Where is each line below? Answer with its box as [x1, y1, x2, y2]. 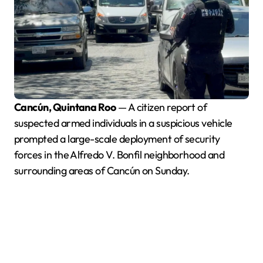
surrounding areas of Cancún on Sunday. [14, 164, 190, 178]
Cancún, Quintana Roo [21, 100, 116, 114]
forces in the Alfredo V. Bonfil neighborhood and [14, 148, 225, 162]
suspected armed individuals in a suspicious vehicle [14, 116, 232, 130]
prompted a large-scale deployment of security [14, 132, 220, 146]
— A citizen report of [116, 100, 207, 114]
